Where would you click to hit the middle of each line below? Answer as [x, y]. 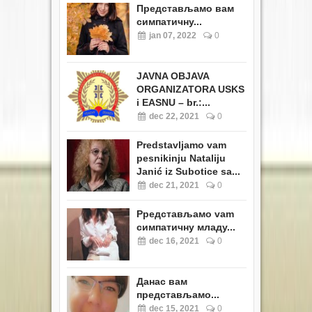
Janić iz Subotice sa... [188, 171]
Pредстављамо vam [185, 213]
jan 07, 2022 [172, 35]
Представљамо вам [185, 8]
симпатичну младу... [186, 227]
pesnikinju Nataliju [181, 158]
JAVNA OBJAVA [173, 76]
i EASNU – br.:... [173, 102]
